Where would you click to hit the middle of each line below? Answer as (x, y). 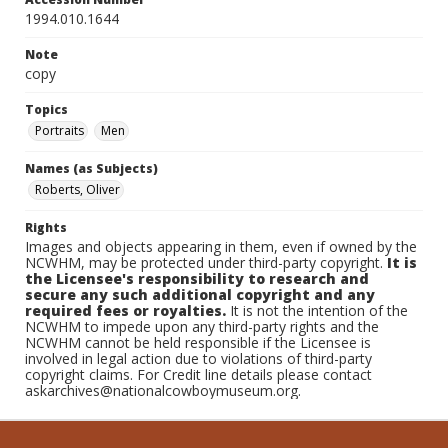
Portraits (59, 130)
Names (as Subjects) (91, 168)
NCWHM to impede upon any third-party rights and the (202, 326)
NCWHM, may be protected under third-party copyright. (206, 262)
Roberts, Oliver (77, 189)
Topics (46, 109)
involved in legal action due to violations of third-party (198, 358)
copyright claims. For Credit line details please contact (198, 374)
